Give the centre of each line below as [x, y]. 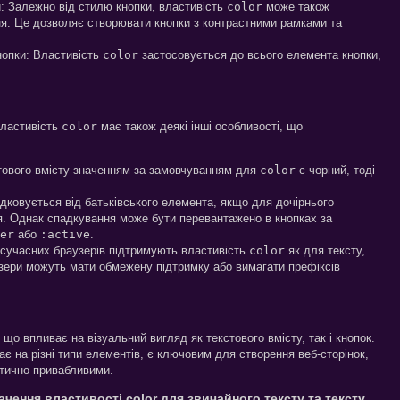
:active [65, 234]
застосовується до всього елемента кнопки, [260, 54]
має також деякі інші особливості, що [200, 126]
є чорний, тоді [335, 170]
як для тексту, [325, 250]
